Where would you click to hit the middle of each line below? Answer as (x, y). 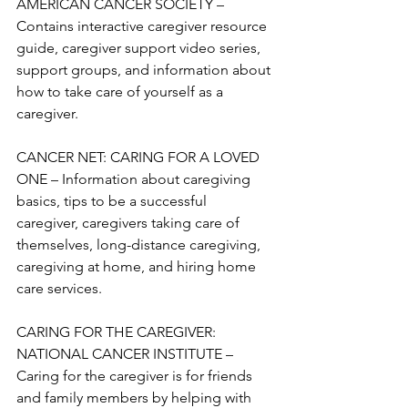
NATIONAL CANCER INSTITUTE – (127, 354)
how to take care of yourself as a (122, 92)
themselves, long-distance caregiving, (140, 245)
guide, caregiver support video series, (140, 48)
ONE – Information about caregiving (135, 179)
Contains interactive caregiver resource (143, 26)
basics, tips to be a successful (113, 201)
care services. (61, 288)
